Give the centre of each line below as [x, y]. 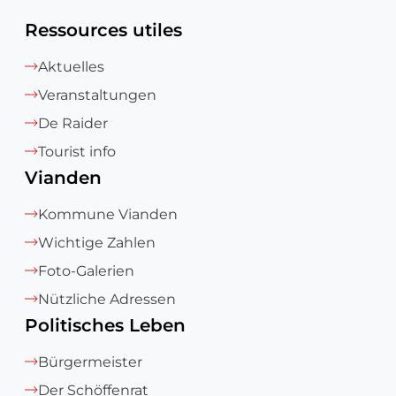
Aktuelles [71, 67]
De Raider [73, 123]
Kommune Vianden [108, 214]
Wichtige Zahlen [97, 243]
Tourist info [77, 152]
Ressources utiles [103, 30]
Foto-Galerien [86, 271]
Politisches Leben [105, 325]
